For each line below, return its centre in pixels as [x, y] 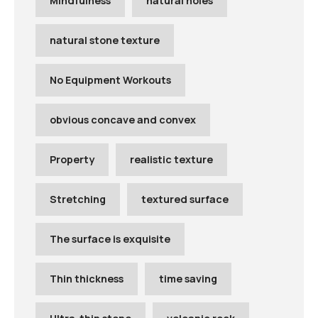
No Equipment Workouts [110, 80]
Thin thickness [87, 279]
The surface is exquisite [110, 239]
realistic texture [171, 160]
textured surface [185, 199]
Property [72, 160]
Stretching [78, 199]
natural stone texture [105, 40]
